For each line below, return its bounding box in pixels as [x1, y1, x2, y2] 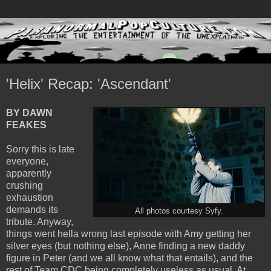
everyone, [6, 155, 48, 166]
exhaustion [6, 192, 53, 203]
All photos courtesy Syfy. [135, 206, 223, 215]
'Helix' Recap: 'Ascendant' [6, 76, 171, 93]
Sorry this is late [6, 143, 74, 154]
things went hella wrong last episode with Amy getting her [6, 228, 251, 239]
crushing [6, 180, 43, 191]
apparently [6, 168, 51, 178]
